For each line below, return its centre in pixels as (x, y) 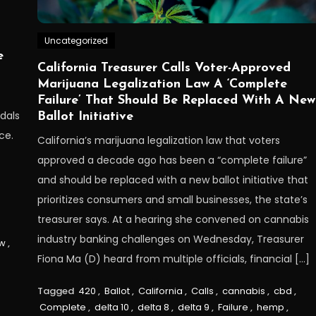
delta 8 (154, 307)
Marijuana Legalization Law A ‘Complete (163, 84)
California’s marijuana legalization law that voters (159, 140)
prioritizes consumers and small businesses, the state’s (173, 199)
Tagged (57, 291)
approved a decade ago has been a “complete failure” (172, 160)
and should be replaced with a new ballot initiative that (173, 180)
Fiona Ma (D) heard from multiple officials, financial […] (174, 259)
